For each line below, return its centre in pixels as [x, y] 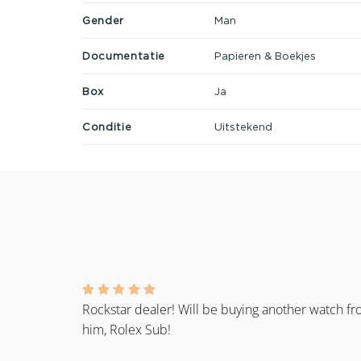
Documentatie [124, 55]
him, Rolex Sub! [127, 330]
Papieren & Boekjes [265, 55]
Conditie [107, 126]
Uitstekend [243, 126]
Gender [103, 20]
